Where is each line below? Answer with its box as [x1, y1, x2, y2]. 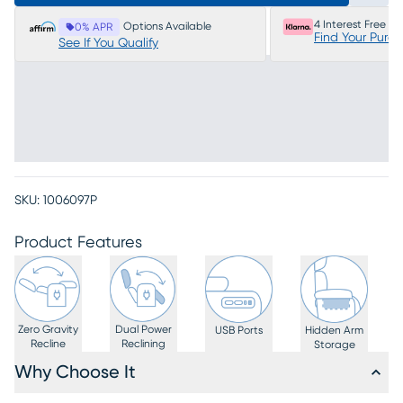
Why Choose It [14, 363, 136, 381]
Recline [31, 337, 66, 349]
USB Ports [215, 325, 263, 336]
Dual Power [115, 323, 172, 335]
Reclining [121, 337, 166, 349]
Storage [313, 339, 355, 350]
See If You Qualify [58, 37, 158, 49]
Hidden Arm [305, 325, 363, 336]
